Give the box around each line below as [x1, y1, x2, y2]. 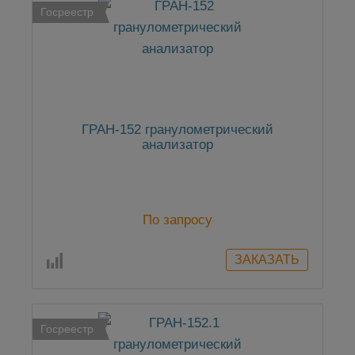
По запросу [143, 212, 212, 228]
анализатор [142, 137, 213, 153]
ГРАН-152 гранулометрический [82, 122, 273, 138]
